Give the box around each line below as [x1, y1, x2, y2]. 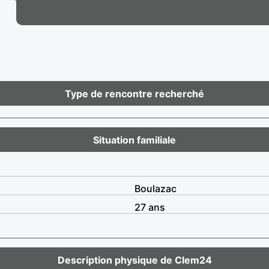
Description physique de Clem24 [57, 253, 212, 266]
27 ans [134, 201, 165, 213]
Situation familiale [93, 133, 176, 146]
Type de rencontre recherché [65, 87, 204, 100]
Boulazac [134, 182, 177, 195]
